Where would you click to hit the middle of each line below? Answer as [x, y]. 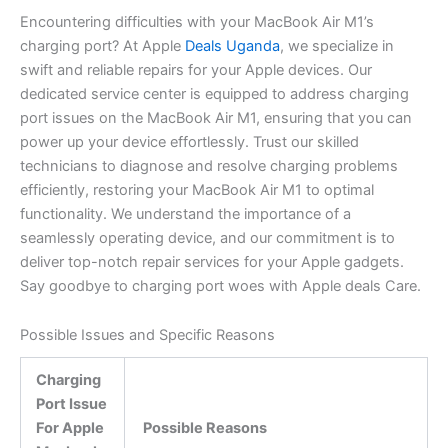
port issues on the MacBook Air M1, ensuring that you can [216, 117]
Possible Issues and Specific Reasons [147, 335]
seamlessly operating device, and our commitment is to [207, 237]
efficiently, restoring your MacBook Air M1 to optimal [197, 189]
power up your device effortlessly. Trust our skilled [189, 141]
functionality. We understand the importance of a [185, 213]
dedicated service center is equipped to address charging [214, 93]
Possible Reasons [203, 428]
